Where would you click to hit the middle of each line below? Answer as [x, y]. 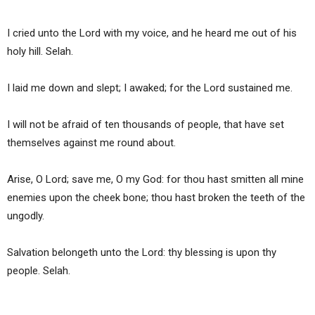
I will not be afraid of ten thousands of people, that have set [146, 125]
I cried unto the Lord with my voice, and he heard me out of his [152, 33]
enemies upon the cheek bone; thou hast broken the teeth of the [156, 198]
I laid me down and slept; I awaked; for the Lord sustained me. [150, 88]
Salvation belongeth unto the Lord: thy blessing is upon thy [142, 253]
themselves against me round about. [91, 143]
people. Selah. [39, 271]
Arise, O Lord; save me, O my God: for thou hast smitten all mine [155, 180]
